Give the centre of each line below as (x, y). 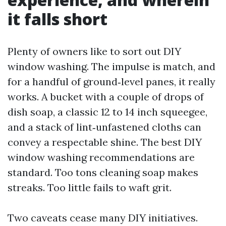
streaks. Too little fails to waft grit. (90, 187)
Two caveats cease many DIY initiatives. (103, 218)
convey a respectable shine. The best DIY (105, 142)
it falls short (58, 19)
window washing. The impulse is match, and (111, 66)
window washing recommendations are (101, 157)
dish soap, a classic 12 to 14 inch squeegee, (107, 112)
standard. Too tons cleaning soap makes (103, 172)
